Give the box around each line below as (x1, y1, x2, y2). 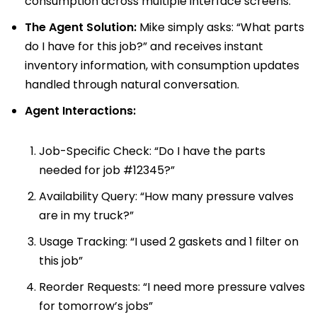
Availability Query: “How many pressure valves (39, 188, 294, 204)
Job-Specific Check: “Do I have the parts (39, 142, 265, 159)
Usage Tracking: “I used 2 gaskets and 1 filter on (39, 233, 299, 250)
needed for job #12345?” (39, 161, 175, 178)
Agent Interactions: (25, 102, 136, 119)
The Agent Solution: (25, 18, 137, 35)
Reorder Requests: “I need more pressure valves (39, 278, 305, 295)
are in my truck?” (39, 207, 134, 224)
